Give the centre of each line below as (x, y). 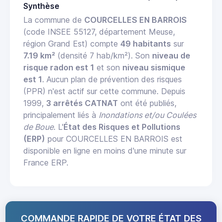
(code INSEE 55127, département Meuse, (99, 32)
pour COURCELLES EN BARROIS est (114, 139)
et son (108, 68)
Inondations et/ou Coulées (147, 115)
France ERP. (46, 163)
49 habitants (146, 44)
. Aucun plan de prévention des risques (112, 80)
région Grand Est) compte (72, 44)
